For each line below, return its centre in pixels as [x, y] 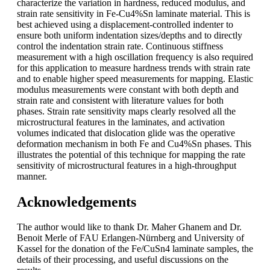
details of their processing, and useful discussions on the [123, 260]
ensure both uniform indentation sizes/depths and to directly [130, 35]
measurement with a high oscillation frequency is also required [135, 57]
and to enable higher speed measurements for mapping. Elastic [135, 78]
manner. [32, 176]
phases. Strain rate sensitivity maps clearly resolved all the [126, 111]
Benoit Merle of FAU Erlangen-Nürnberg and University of [130, 238]
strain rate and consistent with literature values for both [120, 100]
